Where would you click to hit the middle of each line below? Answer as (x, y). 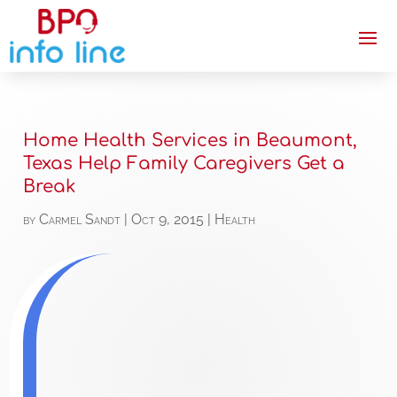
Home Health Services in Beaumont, (191, 141)
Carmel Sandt (80, 220)
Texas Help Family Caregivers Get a (184, 164)
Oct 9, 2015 (168, 220)
